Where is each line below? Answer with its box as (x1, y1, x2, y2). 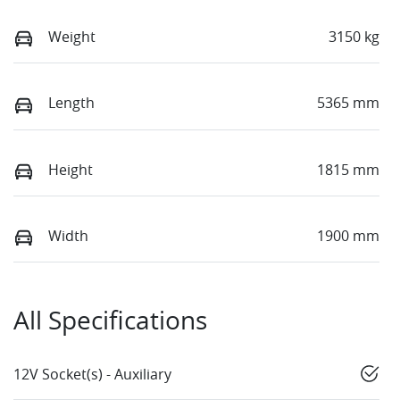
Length (48, 93, 95, 113)
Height (48, 159, 93, 179)
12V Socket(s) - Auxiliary (13, 364, 171, 385)
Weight (48, 27, 96, 47)
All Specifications (13, 304, 207, 337)
